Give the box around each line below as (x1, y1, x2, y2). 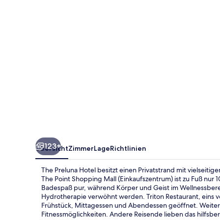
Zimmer (68, 143, 94, 153)
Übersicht (35, 143, 68, 153)
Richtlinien (110, 143, 146, 153)
